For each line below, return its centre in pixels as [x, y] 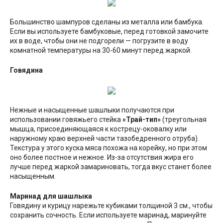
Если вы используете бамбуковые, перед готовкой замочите [109, 31]
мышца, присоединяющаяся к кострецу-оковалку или [98, 129]
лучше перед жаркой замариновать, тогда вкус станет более [111, 167]
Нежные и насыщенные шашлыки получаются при [92, 110]
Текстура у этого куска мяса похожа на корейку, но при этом [109, 148]
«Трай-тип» [142, 119]
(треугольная [184, 119]
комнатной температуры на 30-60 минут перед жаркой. [101, 50]
